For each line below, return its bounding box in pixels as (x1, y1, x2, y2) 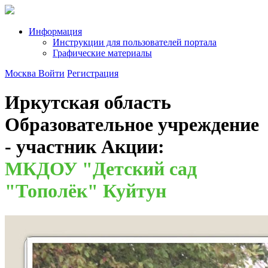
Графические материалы (53, 48, 152, 58)
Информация (29, 26, 82, 36)
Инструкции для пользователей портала (53, 37, 217, 47)
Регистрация (67, 68, 118, 78)
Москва (5, 68, 36, 78)
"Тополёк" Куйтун (5, 180, 166, 202)
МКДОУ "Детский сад (5, 158, 197, 180)
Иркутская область (5, 92, 171, 114)
